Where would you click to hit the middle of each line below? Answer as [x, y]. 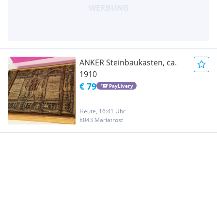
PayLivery [121, 86]
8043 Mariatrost [101, 120]
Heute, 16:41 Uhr [102, 111]
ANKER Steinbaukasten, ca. [128, 62]
